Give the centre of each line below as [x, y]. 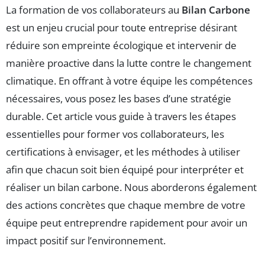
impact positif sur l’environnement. [86, 240]
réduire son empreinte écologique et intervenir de [121, 45]
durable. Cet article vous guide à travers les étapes [121, 116]
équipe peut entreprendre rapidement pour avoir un [127, 222]
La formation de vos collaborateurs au [94, 9]
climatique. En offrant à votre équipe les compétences [129, 80]
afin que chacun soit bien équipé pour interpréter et [125, 169]
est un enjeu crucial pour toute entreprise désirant [122, 27]
